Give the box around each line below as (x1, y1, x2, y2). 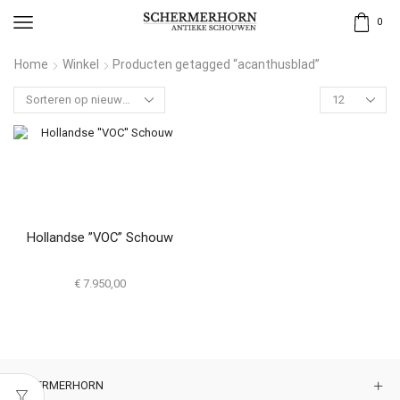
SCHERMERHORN (13, 379, 104, 393)
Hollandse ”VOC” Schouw (27, 229, 173, 246)
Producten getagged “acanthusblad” (112, 57, 320, 71)
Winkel (62, 57, 99, 71)
